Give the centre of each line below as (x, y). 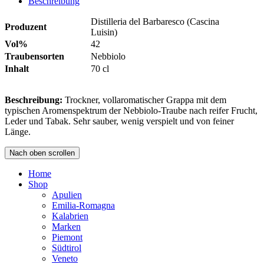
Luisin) (104, 32)
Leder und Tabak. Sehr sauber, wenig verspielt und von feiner (119, 121)
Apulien (67, 194)
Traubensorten (34, 56)
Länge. (18, 131)
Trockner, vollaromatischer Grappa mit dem (144, 100)
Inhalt (17, 68)
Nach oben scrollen (42, 153)
